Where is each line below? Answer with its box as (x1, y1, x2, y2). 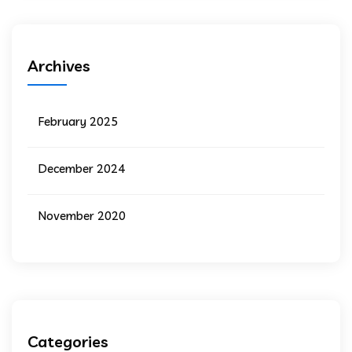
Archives (27, 55, 90, 75)
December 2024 (38, 160, 125, 176)
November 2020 (38, 207, 126, 223)
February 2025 (38, 113, 118, 129)
